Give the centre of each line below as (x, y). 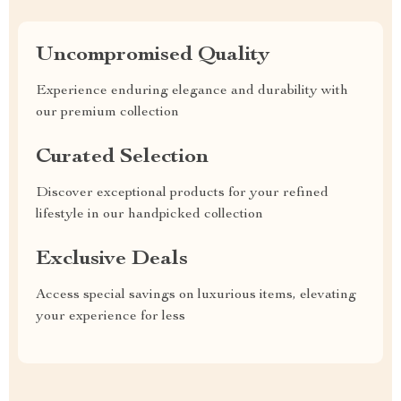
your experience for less (111, 317)
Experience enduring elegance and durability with (192, 91)
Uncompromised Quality (153, 55)
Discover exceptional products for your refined (182, 193)
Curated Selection (122, 158)
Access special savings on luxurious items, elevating (196, 295)
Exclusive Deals (112, 260)
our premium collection (107, 113)
